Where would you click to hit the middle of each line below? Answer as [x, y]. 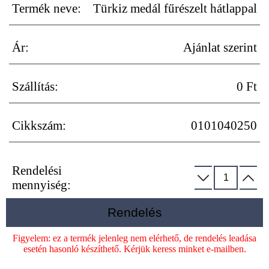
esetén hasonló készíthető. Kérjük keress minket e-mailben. [134, 249]
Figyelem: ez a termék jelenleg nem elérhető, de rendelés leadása [134, 238]
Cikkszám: [39, 125]
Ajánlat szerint [220, 47]
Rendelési [37, 171]
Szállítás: [35, 86]
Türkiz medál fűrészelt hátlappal [175, 8]
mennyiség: [41, 185]
